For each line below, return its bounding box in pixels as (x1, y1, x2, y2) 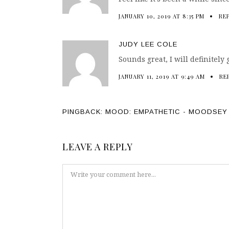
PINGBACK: (62, 108, 105, 116)
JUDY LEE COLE (119, 40, 177, 48)
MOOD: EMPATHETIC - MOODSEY (105, 108, 227, 116)
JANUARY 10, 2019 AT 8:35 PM (119, 12, 204, 20)
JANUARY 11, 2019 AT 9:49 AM (119, 73, 205, 80)
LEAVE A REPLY (62, 141, 133, 153)
